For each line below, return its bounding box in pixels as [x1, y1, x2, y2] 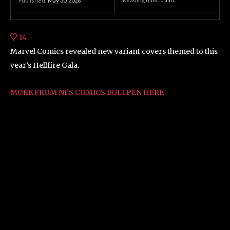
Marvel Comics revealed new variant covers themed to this [10, 46, 218, 56]
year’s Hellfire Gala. [10, 60, 81, 70]
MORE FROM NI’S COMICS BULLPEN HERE [10, 87, 164, 97]
